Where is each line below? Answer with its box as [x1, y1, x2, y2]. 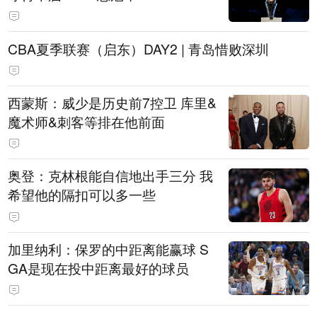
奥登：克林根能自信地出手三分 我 [8, 166, 214, 186]
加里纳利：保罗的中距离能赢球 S [8, 238, 209, 259]
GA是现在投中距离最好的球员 [8, 258, 190, 278]
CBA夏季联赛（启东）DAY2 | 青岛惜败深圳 [8, 38, 270, 59]
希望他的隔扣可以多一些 [8, 185, 156, 205]
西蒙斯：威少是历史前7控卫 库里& [8, 92, 217, 113]
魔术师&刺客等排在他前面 [8, 111, 166, 132]
